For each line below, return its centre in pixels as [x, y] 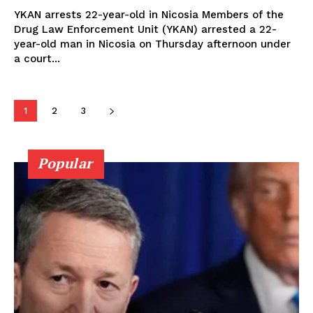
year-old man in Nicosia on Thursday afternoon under [152, 44]
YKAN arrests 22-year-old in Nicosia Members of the [108, 14]
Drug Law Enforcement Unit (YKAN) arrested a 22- [145, 29]
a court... [37, 58]
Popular [65, 163]
